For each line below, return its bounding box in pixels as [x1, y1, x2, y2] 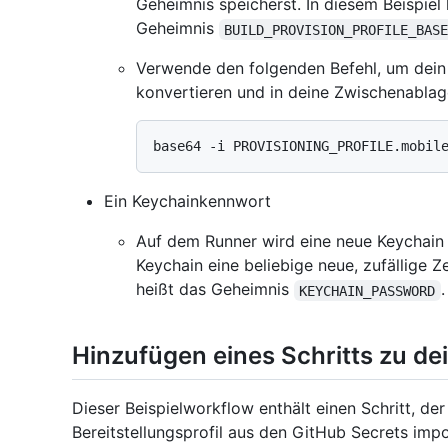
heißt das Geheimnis [136, 279, 294, 300]
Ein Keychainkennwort [104, 191, 271, 212]
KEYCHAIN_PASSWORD [299, 282, 436, 299]
